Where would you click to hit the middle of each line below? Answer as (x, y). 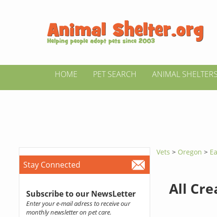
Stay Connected (52, 165)
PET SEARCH (115, 74)
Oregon (191, 152)
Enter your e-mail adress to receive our (78, 203)
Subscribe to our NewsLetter (81, 194)
